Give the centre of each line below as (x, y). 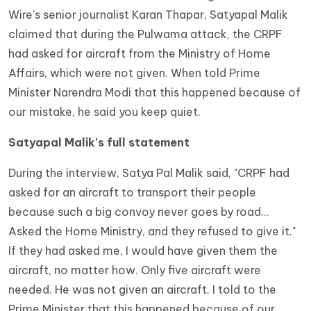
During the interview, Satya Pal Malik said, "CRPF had (149, 173)
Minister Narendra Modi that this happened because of (154, 93)
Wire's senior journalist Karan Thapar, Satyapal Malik (148, 15)
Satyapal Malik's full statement (99, 143)
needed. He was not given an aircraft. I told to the (142, 290)
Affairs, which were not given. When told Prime (134, 73)
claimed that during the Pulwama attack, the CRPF (145, 34)
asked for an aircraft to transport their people (132, 193)
